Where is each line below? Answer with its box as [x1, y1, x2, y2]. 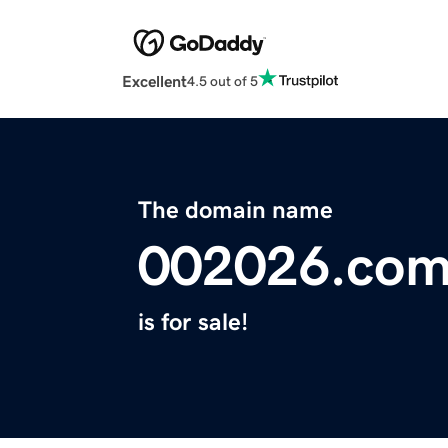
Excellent [122, 73, 187, 90]
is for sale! [138, 310, 248, 335]
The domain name [138, 198, 333, 223]
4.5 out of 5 [187, 73, 258, 88]
